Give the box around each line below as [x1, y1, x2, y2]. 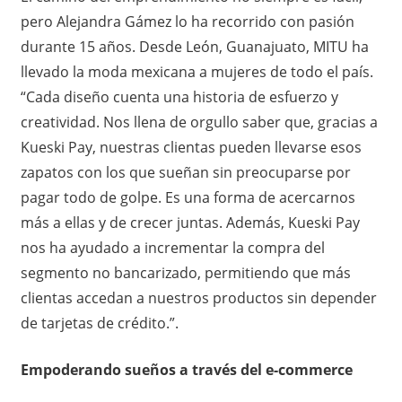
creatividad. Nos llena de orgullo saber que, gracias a [20, 111, 378, 132]
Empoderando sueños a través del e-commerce [20, 359, 353, 380]
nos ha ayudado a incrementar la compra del [20, 237, 325, 258]
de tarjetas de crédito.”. [20, 312, 182, 333]
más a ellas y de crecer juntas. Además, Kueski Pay [20, 212, 360, 232]
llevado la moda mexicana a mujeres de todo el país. [20, 61, 373, 82]
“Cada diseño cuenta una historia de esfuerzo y [20, 86, 338, 107]
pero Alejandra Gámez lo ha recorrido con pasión [20, 11, 354, 31]
